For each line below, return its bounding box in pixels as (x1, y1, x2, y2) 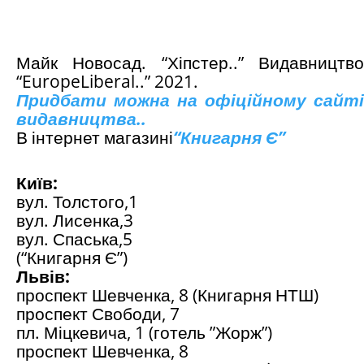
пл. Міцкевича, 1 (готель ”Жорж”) (16, 321, 272, 344)
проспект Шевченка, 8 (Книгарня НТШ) (16, 284, 318, 307)
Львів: (16, 265, 70, 288)
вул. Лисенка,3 (16, 209, 133, 232)
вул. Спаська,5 (16, 227, 132, 251)
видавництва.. (16, 107, 146, 131)
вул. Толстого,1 (16, 190, 138, 214)
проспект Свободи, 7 (16, 302, 180, 326)
